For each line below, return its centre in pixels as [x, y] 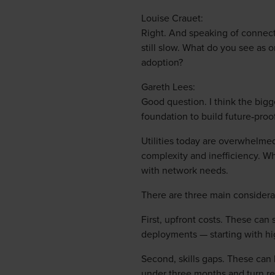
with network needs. [185, 170]
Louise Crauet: [172, 18]
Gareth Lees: [168, 87]
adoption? [162, 62]
